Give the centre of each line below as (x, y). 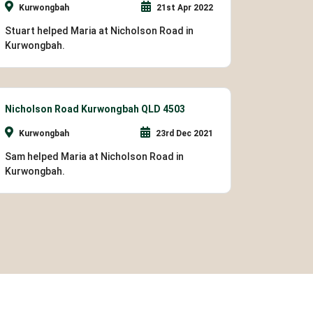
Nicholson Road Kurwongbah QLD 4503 (95, 109)
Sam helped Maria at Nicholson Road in (94, 156)
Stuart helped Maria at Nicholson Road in (99, 30)
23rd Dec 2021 (183, 133)
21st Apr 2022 (184, 7)
